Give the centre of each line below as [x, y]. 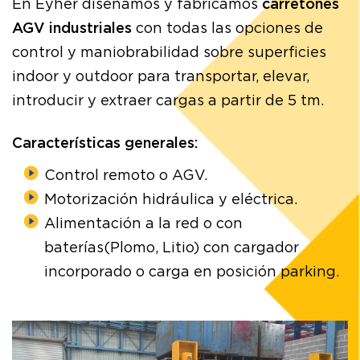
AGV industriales [72, 29]
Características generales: [105, 143]
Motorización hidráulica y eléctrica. [171, 200]
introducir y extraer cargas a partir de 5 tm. [168, 102]
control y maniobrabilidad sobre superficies [169, 53]
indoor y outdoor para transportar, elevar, [161, 78]
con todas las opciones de [227, 29]
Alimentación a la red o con [143, 224]
